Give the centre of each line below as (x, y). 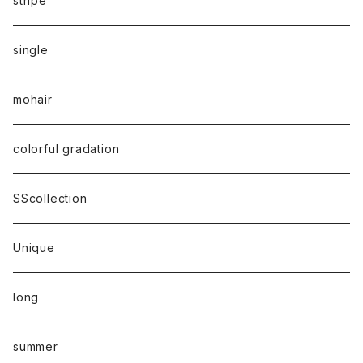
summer (36, 346)
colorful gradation (66, 149)
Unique (34, 248)
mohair (33, 99)
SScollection (50, 198)
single (31, 50)
